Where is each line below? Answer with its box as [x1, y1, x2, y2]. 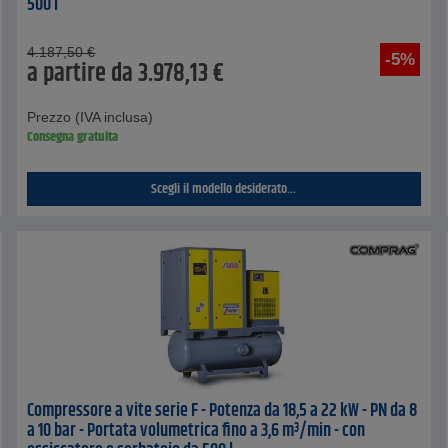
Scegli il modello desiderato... [151, 178, 297, 201]
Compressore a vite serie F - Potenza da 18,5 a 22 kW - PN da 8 [27, 397, 418, 426]
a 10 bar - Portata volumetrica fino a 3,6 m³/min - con [27, 417, 366, 446]
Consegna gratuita [27, 126, 119, 149]
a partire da [27, 55, 134, 94]
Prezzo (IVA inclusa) [27, 109, 154, 126]
